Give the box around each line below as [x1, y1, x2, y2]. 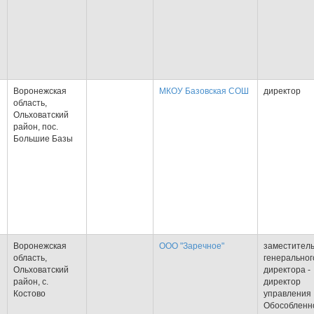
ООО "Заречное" [159, 241, 224, 251]
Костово [13, 289, 46, 299]
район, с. [13, 277, 48, 287]
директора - [264, 265, 310, 275]
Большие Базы [13, 134, 73, 144]
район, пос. [13, 122, 58, 132]
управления [264, 289, 311, 299]
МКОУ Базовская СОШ [159, 86, 249, 96]
